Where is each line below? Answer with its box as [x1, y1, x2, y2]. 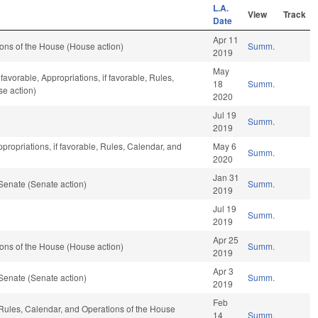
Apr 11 [213, 33, 239, 46]
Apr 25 [213, 234, 239, 246]
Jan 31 [213, 171, 240, 184]
